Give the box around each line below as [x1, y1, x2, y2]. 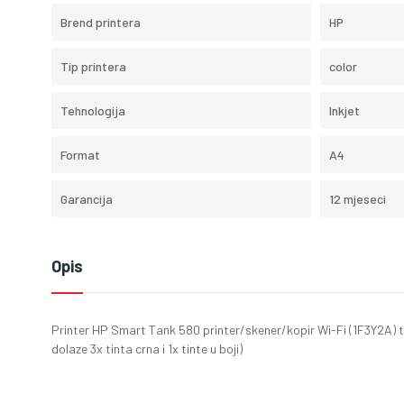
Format [60, 146, 100, 162]
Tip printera [60, 58, 126, 74]
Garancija [60, 190, 113, 207]
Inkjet [328, 102, 360, 118]
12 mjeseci [328, 190, 386, 207]
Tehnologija [60, 102, 125, 118]
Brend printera [60, 14, 141, 30]
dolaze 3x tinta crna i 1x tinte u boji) [51, 340, 243, 356]
